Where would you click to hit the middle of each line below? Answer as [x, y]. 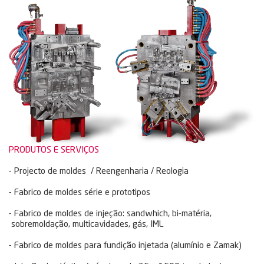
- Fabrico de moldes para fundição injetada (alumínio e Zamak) [125, 246]
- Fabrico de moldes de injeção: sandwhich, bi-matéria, [115, 214]
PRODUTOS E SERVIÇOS [54, 150]
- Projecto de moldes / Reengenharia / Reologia [99, 171]
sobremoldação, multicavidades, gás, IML [89, 225]
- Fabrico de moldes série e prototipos [80, 193]
